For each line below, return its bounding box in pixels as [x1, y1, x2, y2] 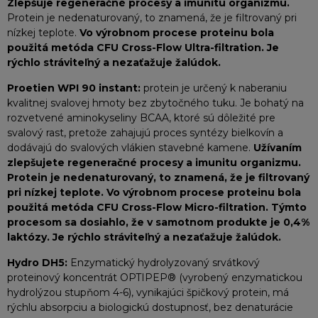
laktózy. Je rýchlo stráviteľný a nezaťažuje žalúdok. [7, 231, 281, 243]
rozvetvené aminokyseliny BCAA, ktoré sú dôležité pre [7, 111, 275, 124]
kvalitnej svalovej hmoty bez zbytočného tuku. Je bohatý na [7, 97, 304, 109]
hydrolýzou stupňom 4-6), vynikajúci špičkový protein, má [7, 286, 289, 299]
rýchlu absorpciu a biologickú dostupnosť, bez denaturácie [7, 301, 293, 314]
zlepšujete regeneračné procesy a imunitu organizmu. [7, 156, 301, 169]
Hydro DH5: [7, 256, 67, 269]
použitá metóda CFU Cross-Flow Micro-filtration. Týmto [7, 201, 307, 214]
